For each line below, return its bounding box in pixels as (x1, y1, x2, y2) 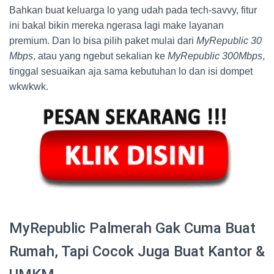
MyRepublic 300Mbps (168, 50, 262, 61)
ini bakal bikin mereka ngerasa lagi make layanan (9, 20, 224, 31)
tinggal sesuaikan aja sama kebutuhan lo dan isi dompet (9, 65, 253, 76)
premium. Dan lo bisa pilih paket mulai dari (9, 35, 196, 46)
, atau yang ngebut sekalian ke (33, 50, 168, 61)
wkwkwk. (9, 81, 48, 92)
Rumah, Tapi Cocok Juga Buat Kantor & (9, 242, 265, 260)
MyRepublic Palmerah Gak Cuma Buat (9, 219, 256, 237)
